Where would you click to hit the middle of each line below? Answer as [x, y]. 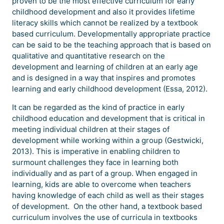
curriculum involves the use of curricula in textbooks [105, 217]
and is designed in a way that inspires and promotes [104, 78]
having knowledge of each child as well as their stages [108, 195]
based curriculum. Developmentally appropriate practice [111, 34]
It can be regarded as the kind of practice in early [98, 107]
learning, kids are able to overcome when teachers [101, 184]
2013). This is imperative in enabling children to [96, 151]
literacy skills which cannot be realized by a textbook [105, 23]
